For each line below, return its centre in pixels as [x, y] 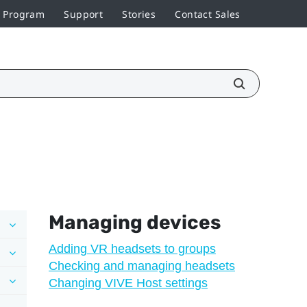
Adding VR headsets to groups [132, 248]
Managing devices [134, 222]
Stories [139, 14]
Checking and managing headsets [142, 266]
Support [84, 14]
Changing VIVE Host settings [128, 283]
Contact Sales [208, 14]
